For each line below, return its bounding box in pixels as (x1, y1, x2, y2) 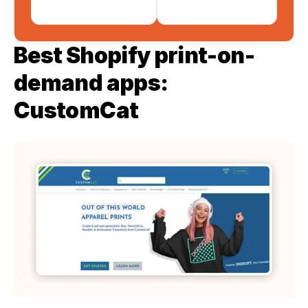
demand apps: (14, 69, 168, 97)
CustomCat (14, 97, 139, 124)
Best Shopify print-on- (14, 42, 254, 69)
